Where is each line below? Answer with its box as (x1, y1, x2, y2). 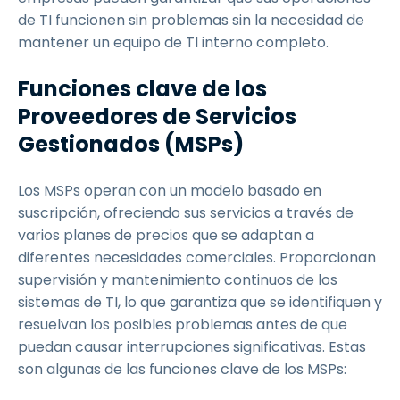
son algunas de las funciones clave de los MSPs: (18, 359, 346, 379)
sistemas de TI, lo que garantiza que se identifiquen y (18, 292, 382, 312)
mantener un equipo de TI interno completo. (18, 32, 329, 53)
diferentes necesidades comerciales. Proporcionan (18, 247, 376, 268)
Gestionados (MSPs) (18, 129, 244, 159)
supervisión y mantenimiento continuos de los (18, 270, 337, 290)
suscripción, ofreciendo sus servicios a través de (18, 203, 354, 223)
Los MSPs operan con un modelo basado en (18, 180, 321, 201)
